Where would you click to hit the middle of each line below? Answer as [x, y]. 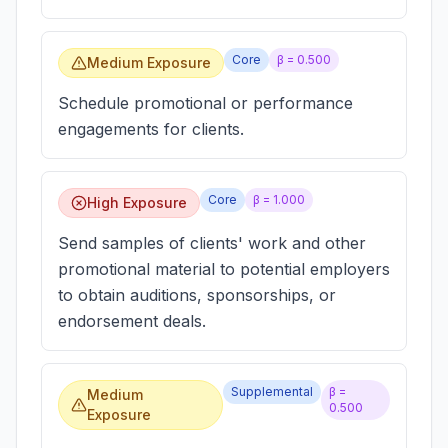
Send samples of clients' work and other [212, 243]
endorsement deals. [132, 321]
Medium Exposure [149, 62]
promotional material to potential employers [224, 269]
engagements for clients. [151, 129]
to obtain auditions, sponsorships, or [197, 295]
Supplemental [271, 391]
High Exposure [137, 202]
